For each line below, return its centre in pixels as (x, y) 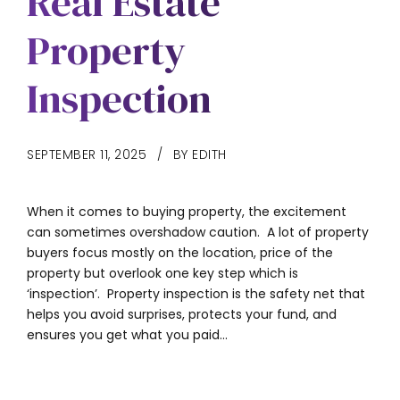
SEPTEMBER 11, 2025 (87, 155)
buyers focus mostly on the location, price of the (180, 253)
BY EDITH (200, 155)
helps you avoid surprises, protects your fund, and (182, 315)
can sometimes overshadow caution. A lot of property (198, 233)
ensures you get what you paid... (127, 335)
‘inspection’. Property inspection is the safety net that (196, 294)
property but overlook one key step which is (162, 274)
